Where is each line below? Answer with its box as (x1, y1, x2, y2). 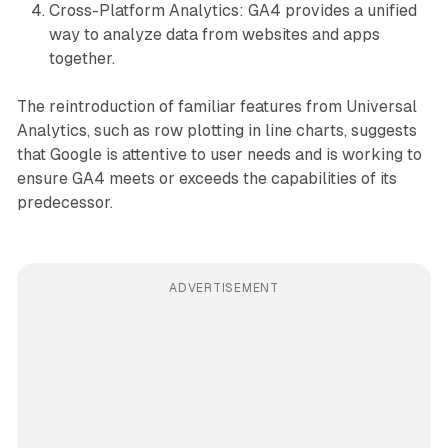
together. (48, 48, 115, 68)
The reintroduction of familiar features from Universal (16, 96, 417, 116)
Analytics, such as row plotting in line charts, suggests (16, 120, 417, 140)
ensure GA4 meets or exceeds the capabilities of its (16, 168, 397, 188)
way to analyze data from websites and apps (48, 24, 380, 44)
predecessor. (16, 192, 113, 212)
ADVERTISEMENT (169, 280, 279, 295)
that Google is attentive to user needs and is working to (16, 144, 422, 164)
